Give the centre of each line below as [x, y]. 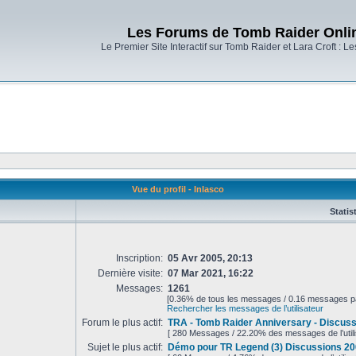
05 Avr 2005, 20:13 [210, 258]
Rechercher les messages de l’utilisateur [245, 308]
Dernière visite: [130, 273]
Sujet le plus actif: [125, 347]
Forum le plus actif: [122, 323]
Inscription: [139, 258]
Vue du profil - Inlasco [178, 189]
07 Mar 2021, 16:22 [211, 273]
